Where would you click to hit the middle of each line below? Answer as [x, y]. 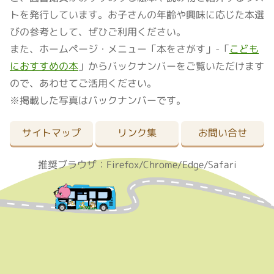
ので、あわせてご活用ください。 [83, 83]
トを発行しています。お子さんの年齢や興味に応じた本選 [137, 14]
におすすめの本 [44, 66]
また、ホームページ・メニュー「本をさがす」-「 [120, 49]
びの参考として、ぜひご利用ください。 [98, 31]
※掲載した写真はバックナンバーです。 [98, 100]
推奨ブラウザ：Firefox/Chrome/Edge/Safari [137, 164]
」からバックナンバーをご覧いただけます [171, 66]
